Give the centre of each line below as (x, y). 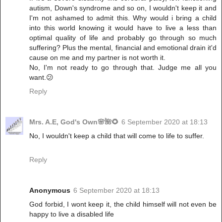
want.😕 (41, 78)
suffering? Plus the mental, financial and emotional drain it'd (123, 48)
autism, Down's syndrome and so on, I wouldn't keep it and (123, 8)
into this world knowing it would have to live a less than (123, 28)
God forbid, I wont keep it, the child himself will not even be (123, 204)
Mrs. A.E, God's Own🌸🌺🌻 (74, 122)
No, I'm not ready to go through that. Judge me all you (123, 68)
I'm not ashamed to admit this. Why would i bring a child (123, 18)
